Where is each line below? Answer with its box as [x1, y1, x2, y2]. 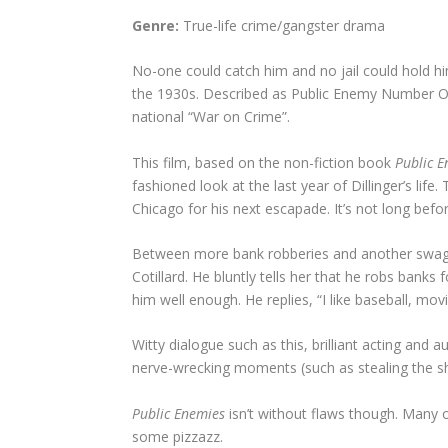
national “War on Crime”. [132, 107, 294, 127]
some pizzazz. [132, 426, 223, 446]
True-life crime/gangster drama [183, 15, 385, 35]
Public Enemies [132, 403, 229, 423]
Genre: [132, 15, 183, 35]
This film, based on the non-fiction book [132, 152, 395, 172]
